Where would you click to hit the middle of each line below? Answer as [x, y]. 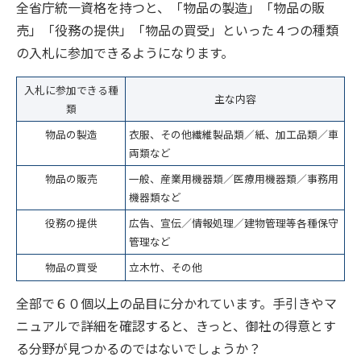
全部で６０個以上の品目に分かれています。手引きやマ [176, 303]
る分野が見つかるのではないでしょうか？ [139, 348]
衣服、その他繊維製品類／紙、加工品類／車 [234, 134]
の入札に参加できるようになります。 [125, 52]
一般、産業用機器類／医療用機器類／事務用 [234, 178]
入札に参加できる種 [71, 89]
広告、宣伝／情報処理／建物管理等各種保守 [234, 222]
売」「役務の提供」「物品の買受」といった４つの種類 [177, 29]
